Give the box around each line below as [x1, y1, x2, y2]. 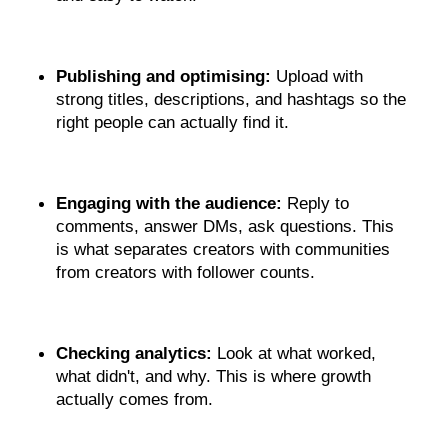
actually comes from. [56, 388, 213, 409]
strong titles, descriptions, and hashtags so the [56, 88, 406, 109]
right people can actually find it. [56, 111, 289, 132]
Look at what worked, [212, 342, 376, 363]
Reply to [282, 192, 349, 213]
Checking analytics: [56, 342, 212, 363]
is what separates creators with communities [56, 238, 390, 259]
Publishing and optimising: [56, 65, 276, 86]
